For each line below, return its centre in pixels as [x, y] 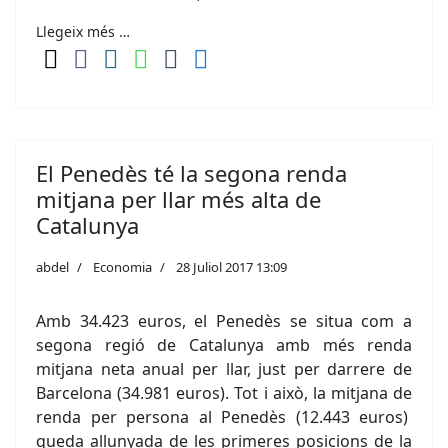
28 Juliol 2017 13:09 [231, 267]
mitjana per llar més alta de [178, 199]
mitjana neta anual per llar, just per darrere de [224, 369]
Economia [122, 267]
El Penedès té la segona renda [191, 173]
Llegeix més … [83, 31]
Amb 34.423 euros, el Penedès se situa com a [224, 321]
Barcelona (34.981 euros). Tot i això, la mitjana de [224, 393]
